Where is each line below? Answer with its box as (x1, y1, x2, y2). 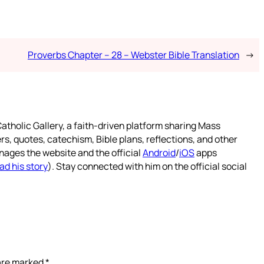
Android (143, 146, 176, 159)
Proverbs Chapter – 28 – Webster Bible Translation (27, 48, 239, 61)
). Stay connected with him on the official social (48, 159, 247, 173)
